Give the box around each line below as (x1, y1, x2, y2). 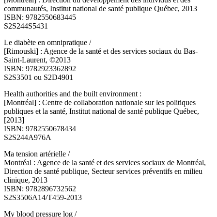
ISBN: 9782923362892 (4, 64, 76, 73)
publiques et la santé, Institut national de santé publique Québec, (4, 107, 199, 116)
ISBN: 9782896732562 (4, 185, 76, 193)
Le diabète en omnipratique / (4, 38, 91, 47)
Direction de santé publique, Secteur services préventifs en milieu (4, 167, 202, 176)
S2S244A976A (4, 133, 51, 142)
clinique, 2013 (4, 176, 47, 185)
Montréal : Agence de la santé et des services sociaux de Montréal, (4, 158, 206, 167)
